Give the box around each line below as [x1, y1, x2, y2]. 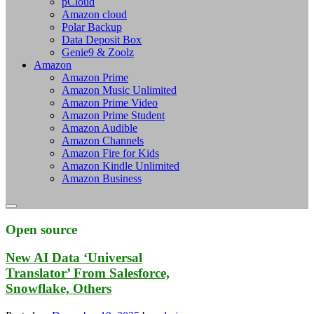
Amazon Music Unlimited [62, 83, 177, 96]
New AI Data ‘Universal [6, 250, 142, 266]
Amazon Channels [62, 134, 144, 146]
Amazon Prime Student [62, 109, 165, 121]
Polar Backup [62, 20, 122, 33]
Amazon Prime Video [62, 96, 158, 109]
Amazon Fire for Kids [62, 146, 159, 159]
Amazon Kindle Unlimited [62, 159, 179, 172]
